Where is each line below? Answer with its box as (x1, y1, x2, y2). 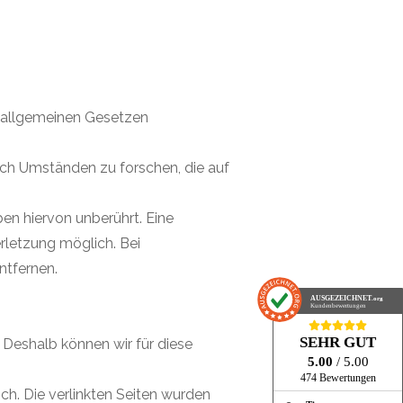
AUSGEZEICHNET (310, 294, 372, 303)
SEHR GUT (300, 334, 376, 352)
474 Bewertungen (300, 372, 376, 385)
